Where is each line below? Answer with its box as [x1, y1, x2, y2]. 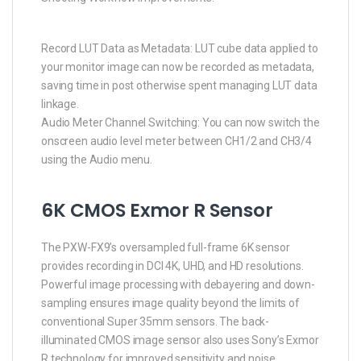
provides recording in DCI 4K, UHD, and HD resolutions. [41, 259, 304, 273]
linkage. [41, 98, 79, 111]
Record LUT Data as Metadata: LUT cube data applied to [41, 42, 318, 56]
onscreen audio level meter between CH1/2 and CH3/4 [41, 135, 312, 148]
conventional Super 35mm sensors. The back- [41, 315, 270, 329]
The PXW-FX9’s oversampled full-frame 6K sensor [41, 241, 290, 255]
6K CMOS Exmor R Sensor [41, 197, 273, 224]
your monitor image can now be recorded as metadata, [41, 60, 314, 74]
